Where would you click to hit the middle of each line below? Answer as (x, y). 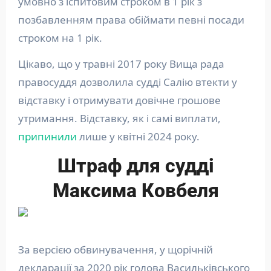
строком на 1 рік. (60, 38)
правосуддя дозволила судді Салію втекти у (127, 82)
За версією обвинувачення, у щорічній (115, 249)
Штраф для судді (135, 165)
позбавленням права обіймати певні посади (131, 19)
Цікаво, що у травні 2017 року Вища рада (121, 64)
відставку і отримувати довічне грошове (119, 100)
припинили (47, 136)
